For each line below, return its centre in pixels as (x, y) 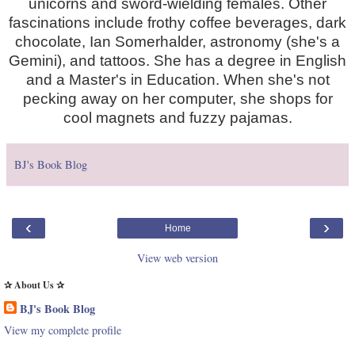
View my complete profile (63, 330)
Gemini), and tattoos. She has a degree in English (177, 61)
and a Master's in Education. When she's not (177, 80)
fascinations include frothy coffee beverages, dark (177, 23)
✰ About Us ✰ (34, 285)
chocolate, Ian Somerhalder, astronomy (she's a (177, 42)
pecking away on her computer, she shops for (177, 99)
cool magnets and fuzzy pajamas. (177, 118)
